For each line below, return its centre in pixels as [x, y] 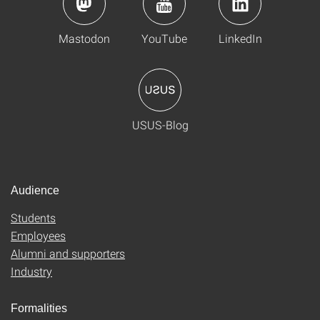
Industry [31, 271]
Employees [38, 235]
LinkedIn [240, 38]
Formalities [39, 308]
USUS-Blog [160, 125]
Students [33, 217]
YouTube [164, 38]
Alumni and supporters [68, 253]
